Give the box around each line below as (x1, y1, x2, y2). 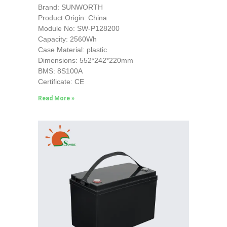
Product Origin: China (37, 13, 107, 22)
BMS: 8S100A (37, 66, 83, 75)
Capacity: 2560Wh (37, 34, 97, 43)
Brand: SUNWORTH (37, 3, 103, 11)
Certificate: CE (37, 77, 84, 86)
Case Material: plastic (37, 45, 107, 54)
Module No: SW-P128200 (37, 24, 120, 32)
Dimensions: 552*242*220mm (37, 56, 133, 64)
